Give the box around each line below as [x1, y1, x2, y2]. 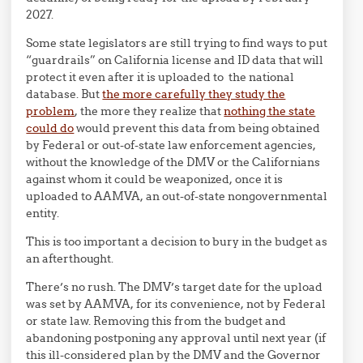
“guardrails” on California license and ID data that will [26, 52, 324, 67]
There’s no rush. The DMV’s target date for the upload [26, 279, 323, 294]
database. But [26, 86, 103, 101]
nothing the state [224, 103, 316, 118]
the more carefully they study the [102, 86, 286, 101]
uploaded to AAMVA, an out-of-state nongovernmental [26, 188, 328, 203]
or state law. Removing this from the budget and [26, 313, 287, 328]
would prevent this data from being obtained [74, 120, 321, 135]
